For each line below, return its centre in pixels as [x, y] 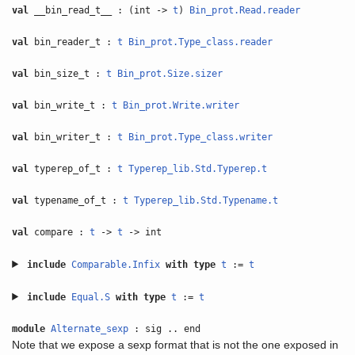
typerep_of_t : [73, 169]
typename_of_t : [76, 200]
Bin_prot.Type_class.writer [201, 137]
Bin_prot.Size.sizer [170, 74]
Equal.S [91, 297]
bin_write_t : [71, 105]
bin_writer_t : [73, 137]
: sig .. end [165, 329]
